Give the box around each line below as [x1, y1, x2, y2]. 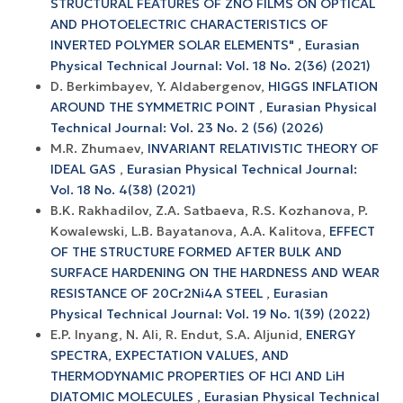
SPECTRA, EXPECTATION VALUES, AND [50, 347, 289, 364]
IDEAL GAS [50, 161, 120, 178]
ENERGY [306, 327, 355, 344]
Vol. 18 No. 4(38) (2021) [50, 182, 196, 199]
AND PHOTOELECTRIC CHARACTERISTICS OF [50, 16, 328, 33]
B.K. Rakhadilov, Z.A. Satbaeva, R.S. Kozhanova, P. [50, 202, 368, 219]
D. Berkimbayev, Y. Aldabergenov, [50, 78, 268, 95]
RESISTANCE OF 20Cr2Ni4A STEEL [50, 285, 266, 302]
